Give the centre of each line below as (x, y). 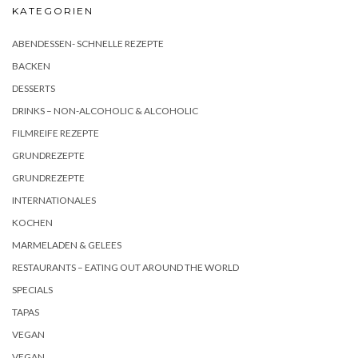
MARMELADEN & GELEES (67, 245)
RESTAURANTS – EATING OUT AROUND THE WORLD (125, 267)
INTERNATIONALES (54, 200)
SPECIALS (32, 289)
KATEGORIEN (53, 10)
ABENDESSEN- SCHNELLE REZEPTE (88, 43)
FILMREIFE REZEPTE (56, 133)
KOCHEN (32, 222)
